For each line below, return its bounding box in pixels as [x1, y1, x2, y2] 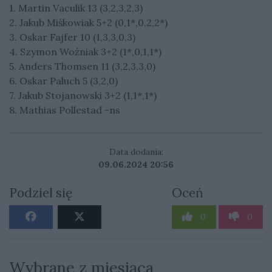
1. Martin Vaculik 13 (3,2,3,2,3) [9, 1, 143, 14]
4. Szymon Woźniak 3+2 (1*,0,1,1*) [9, 45, 161, 58]
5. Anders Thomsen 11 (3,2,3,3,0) [9, 59, 155, 72]
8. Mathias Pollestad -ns [9, 103, 120, 116]
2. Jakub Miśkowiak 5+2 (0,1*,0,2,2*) [9, 16, 168, 29]
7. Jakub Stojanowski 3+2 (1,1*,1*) [9, 89, 157, 101]
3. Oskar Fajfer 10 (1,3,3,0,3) [9, 30, 135, 43]
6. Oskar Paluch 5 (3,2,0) [9, 74, 118, 87]
